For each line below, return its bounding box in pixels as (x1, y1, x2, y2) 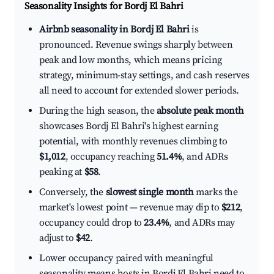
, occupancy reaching (65, 150, 157, 163)
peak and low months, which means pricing (39, 54, 223, 67)
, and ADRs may (169, 217, 235, 229)
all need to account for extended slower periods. (39, 84, 239, 97)
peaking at (39, 166, 84, 179)
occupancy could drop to (39, 217, 144, 229)
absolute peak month (156, 105, 244, 117)
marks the (193, 186, 238, 199)
